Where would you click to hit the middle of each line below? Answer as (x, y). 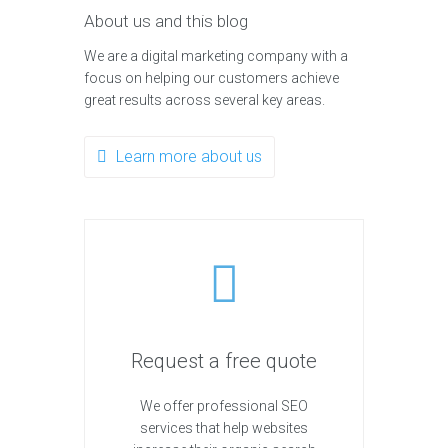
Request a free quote (224, 361)
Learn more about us (189, 156)
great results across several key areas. (204, 99)
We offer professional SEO (224, 406)
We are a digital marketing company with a (216, 55)
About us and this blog (166, 20)
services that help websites (224, 428)
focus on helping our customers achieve (211, 77)
